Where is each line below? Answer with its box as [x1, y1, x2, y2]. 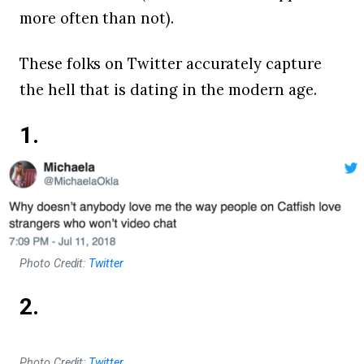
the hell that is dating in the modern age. [19, 80, 317, 99]
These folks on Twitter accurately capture [19, 54, 322, 73]
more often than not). [19, 8, 174, 28]
